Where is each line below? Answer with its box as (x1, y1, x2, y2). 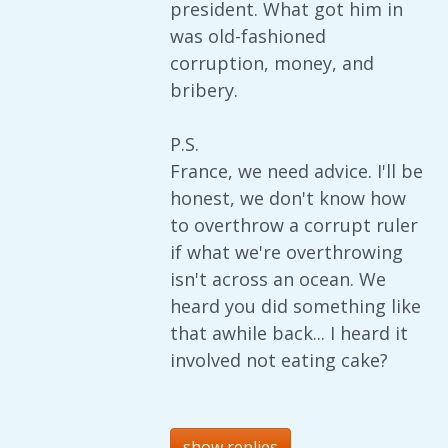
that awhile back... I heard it (170, 321, 408, 346)
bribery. (170, 78, 238, 103)
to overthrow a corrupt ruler (170, 213, 418, 238)
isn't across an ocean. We (170, 267, 386, 292)
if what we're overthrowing (170, 240, 403, 265)
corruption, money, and (170, 51, 374, 76)
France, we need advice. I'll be (170, 159, 423, 184)
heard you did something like (170, 294, 421, 319)
